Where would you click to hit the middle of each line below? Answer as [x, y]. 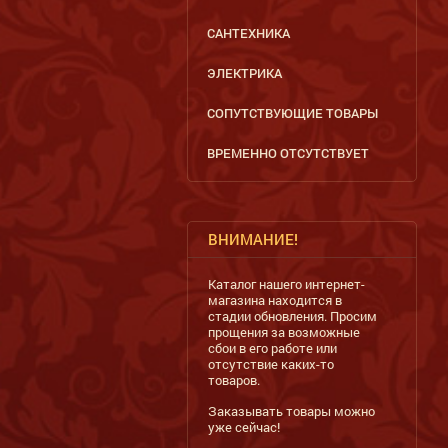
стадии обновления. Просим [292, 316]
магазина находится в [275, 300]
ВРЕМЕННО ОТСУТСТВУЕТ [288, 153]
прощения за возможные [284, 332]
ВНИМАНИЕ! [253, 239]
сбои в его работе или [272, 348]
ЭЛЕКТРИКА [244, 73]
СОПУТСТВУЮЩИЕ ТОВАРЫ [292, 113]
